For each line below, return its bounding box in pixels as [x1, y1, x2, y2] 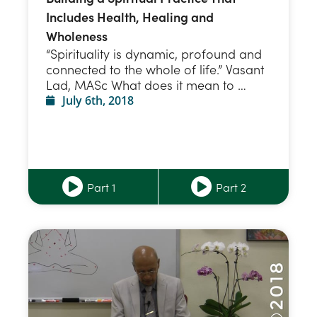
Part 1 [86, 179, 115, 195]
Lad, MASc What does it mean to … [46, 76, 246, 94]
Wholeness [46, 27, 108, 45]
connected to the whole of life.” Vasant [46, 60, 264, 79]
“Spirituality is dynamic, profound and [46, 45, 262, 63]
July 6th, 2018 [62, 93, 134, 109]
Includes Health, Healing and [46, 8, 214, 26]
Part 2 [216, 179, 246, 195]
